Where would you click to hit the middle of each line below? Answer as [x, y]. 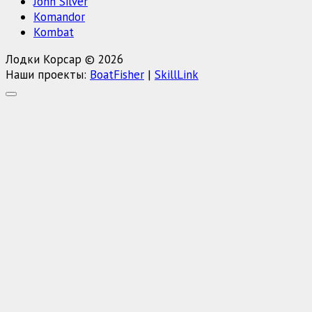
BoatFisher [117, 74]
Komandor [59, 16]
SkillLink [177, 74]
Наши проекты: [48, 74]
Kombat [54, 32]
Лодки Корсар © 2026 [64, 59]
